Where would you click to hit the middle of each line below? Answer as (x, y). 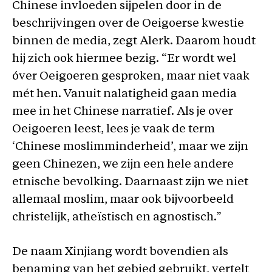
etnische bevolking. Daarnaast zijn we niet (130, 182)
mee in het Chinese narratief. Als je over (123, 112)
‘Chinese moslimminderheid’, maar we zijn (130, 147)
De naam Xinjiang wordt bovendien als (120, 252)
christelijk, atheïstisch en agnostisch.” (117, 217)
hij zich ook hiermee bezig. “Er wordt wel (124, 59)
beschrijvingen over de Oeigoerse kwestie (128, 24)
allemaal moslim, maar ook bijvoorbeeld (123, 200)
